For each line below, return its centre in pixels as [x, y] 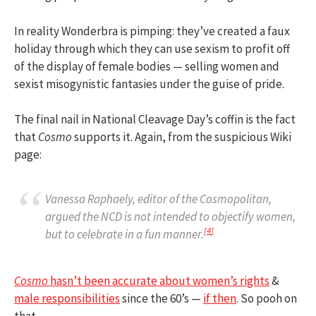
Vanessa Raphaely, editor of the [122, 199]
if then [220, 298]
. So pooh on [267, 298]
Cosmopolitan [234, 199]
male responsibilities [67, 298]
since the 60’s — [162, 298]
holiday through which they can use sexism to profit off [152, 48]
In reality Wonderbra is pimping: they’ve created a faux [152, 31]
